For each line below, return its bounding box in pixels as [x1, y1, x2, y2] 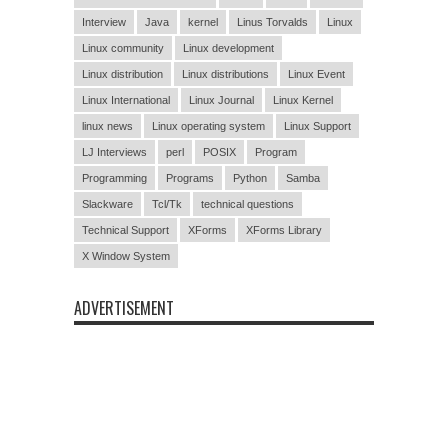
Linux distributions [182, 67, 269, 80]
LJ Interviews [82, 145, 147, 158]
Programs [166, 171, 214, 184]
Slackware [82, 197, 133, 210]
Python [233, 171, 267, 184]
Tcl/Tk [152, 197, 182, 210]
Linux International [82, 93, 170, 106]
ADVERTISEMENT [74, 295, 174, 320]
